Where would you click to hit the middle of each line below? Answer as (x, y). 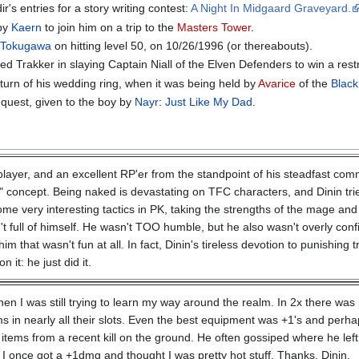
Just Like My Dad (209, 102)
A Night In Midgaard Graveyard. (271, 8)
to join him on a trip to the (110, 27)
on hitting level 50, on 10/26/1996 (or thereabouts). (182, 46)
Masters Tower (214, 27)
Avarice (277, 83)
